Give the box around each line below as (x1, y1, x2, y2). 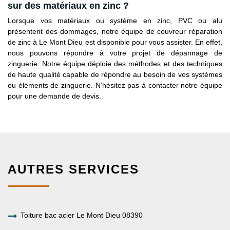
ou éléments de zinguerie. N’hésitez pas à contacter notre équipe (8, 81, 222, 89)
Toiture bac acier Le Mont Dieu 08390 (21, 210, 143, 219)
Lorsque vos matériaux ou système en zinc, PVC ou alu (8, 16, 222, 25)
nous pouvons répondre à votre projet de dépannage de (8, 48, 222, 57)
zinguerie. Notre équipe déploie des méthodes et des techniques (8, 59, 222, 68)
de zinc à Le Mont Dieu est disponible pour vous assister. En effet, (8, 37, 222, 46)
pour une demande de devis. (8, 91, 101, 100)
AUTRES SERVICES (8, 162, 139, 176)
